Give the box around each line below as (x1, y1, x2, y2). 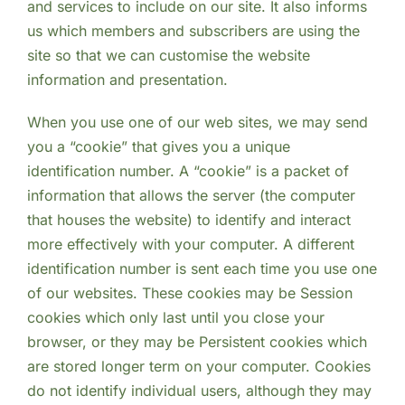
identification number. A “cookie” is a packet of (26, 162, 349, 181)
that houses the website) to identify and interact (26, 211, 351, 230)
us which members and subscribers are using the (26, 22, 360, 41)
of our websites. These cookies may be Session (26, 284, 353, 303)
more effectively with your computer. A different (26, 235, 354, 254)
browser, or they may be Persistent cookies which (26, 333, 367, 352)
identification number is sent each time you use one (26, 259, 377, 278)
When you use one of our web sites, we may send (26, 113, 368, 132)
